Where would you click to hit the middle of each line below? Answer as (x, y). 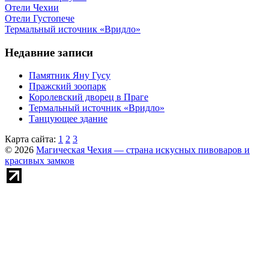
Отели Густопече (40, 18)
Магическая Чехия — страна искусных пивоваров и (143, 150)
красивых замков (40, 161)
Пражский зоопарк (68, 86)
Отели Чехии (32, 8)
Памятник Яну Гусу (70, 76)
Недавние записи (49, 52)
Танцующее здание (68, 119)
